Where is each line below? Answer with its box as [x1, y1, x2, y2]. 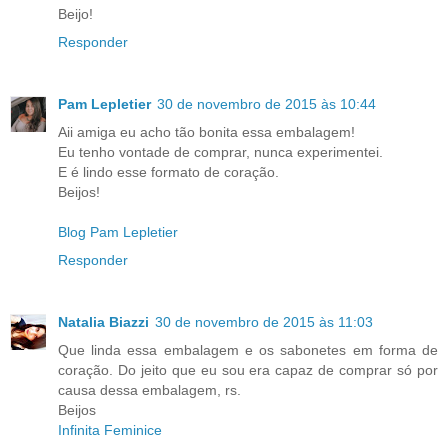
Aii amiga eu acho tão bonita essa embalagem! [58, 123, 355, 140]
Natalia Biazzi [58, 313, 149, 330]
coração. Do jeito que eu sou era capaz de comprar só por [58, 361, 438, 378]
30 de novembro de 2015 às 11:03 [155, 313, 373, 330]
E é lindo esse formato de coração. [58, 163, 279, 180]
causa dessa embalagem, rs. [58, 381, 241, 398]
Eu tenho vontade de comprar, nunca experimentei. [58, 143, 383, 160]
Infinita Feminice [58, 421, 162, 438]
